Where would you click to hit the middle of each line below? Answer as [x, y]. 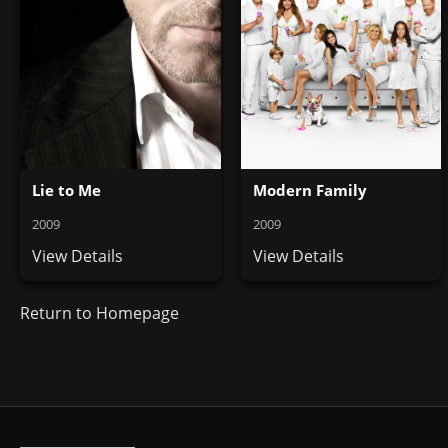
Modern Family [309, 189]
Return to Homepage [99, 312]
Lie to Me [66, 189]
